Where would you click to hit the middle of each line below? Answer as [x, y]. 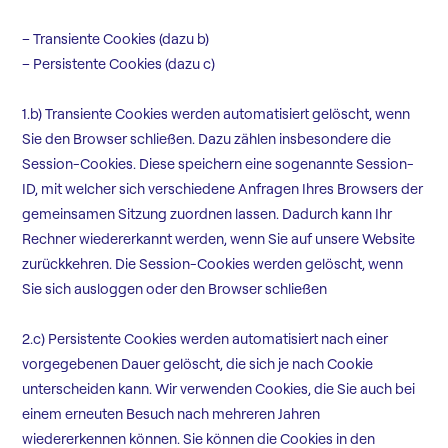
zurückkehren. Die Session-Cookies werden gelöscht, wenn [213, 264]
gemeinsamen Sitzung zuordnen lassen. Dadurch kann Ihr [207, 214]
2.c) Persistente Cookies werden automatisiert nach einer [205, 339]
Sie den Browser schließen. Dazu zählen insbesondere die [207, 139]
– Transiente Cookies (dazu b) [116, 39]
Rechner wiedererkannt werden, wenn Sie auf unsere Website [219, 239]
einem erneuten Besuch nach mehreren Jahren [171, 414]
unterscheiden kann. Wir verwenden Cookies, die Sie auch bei [219, 389]
